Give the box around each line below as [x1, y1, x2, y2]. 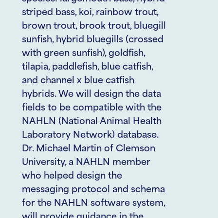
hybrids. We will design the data [22, 90, 161, 99]
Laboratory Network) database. [22, 131, 158, 140]
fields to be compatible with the [22, 104, 162, 113]
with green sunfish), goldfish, [22, 49, 145, 58]
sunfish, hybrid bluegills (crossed [22, 36, 163, 45]
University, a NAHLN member [22, 158, 150, 167]
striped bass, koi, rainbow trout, [22, 8, 158, 18]
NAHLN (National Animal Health [22, 117, 162, 127]
